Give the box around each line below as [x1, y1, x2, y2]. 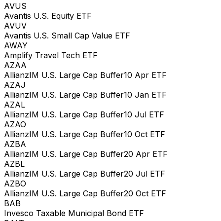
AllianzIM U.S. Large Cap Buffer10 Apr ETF [4, 70, 167, 80]
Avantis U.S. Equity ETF [4, 10, 92, 21]
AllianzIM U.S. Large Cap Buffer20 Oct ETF [4, 188, 166, 198]
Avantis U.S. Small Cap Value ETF [4, 30, 130, 40]
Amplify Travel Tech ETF [4, 50, 98, 60]
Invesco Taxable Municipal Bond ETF [4, 208, 144, 218]
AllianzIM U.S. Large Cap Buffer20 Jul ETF [4, 168, 165, 179]
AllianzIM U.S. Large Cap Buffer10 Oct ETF [4, 129, 165, 139]
